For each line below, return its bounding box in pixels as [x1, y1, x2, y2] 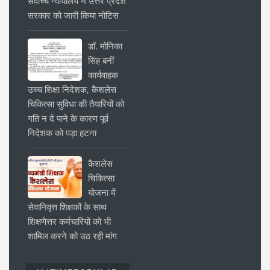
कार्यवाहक [88, 69, 118, 81]
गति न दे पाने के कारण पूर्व [28, 112, 108, 125]
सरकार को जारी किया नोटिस [28, 9, 119, 22]
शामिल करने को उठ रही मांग [28, 230, 117, 242]
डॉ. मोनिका [88, 40, 122, 52]
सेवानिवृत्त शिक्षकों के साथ [28, 201, 107, 213]
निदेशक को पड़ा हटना [28, 127, 96, 139]
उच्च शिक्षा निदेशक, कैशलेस [28, 83, 116, 96]
